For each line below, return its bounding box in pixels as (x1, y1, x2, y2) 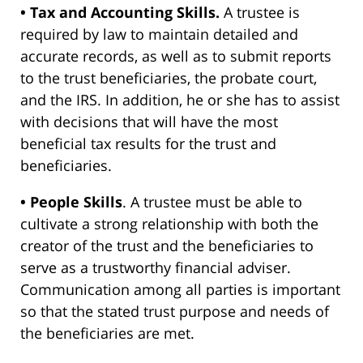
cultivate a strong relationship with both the (20, 214, 318, 234)
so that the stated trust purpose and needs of (20, 301, 329, 322)
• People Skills (20, 192, 122, 212)
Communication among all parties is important (20, 280, 340, 300)
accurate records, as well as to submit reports (20, 46, 331, 66)
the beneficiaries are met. (20, 323, 194, 344)
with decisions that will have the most (20, 112, 278, 132)
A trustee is (220, 2, 300, 23)
